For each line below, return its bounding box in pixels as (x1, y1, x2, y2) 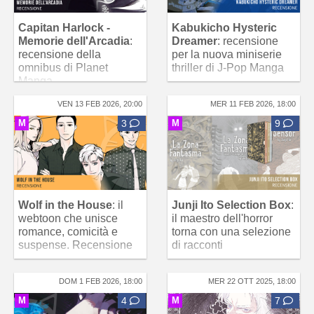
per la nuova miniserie (172, 48, 282, 60)
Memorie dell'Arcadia (18, 34, 130, 47)
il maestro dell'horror (172, 212, 273, 225)
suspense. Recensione (18, 239, 132, 252)
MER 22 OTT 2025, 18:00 (208, 277, 296, 286)
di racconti (172, 239, 223, 252)
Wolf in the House (18, 199, 112, 212)
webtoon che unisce (18, 212, 118, 225)
